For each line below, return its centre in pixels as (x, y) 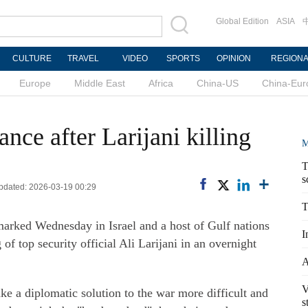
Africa (161, 83)
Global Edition (242, 21)
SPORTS (183, 58)
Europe (35, 83)
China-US (218, 83)
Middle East (100, 83)
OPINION (234, 58)
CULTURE (32, 58)
